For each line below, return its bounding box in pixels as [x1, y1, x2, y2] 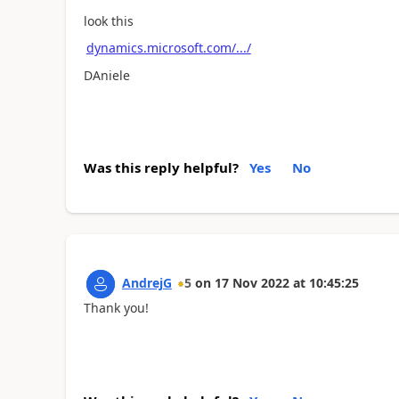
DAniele [83, 66, 130, 84]
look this [83, 12, 134, 29]
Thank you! [83, 299, 149, 316]
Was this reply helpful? [83, 159, 239, 176]
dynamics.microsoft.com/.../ [85, 39, 251, 56]
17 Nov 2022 [214, 274, 289, 291]
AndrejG [121, 274, 172, 291]
